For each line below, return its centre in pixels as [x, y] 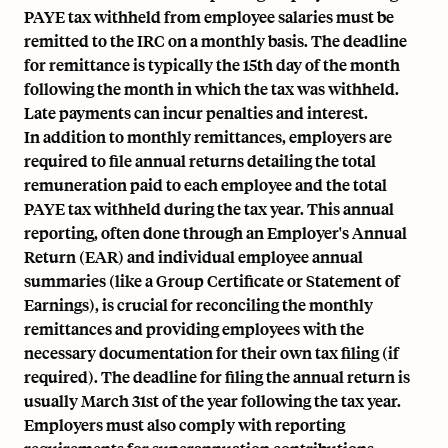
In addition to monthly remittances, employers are [208, 136]
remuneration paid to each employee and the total [205, 184]
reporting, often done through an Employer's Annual [215, 232]
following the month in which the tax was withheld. [211, 88]
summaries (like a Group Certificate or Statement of [212, 280]
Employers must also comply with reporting [184, 424]
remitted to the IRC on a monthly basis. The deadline [215, 40]
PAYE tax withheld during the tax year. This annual [209, 208]
